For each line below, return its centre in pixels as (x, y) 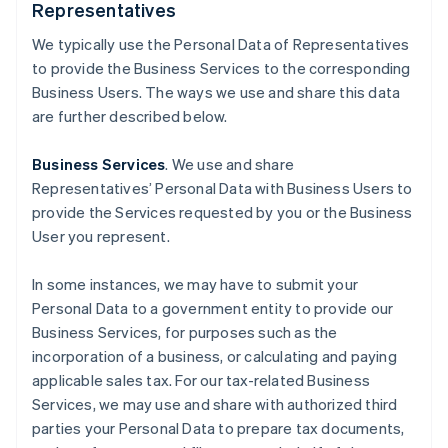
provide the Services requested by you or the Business (222, 212)
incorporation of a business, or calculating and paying (214, 356)
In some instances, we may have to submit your (195, 284)
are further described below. (130, 116)
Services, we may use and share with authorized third (215, 404)
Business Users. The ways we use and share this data (216, 92)
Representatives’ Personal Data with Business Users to (222, 188)
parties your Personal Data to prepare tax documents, (218, 428)
